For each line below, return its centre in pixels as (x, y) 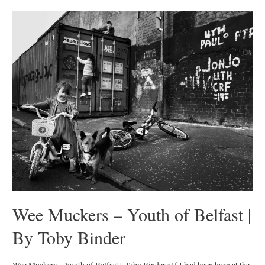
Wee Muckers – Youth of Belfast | (132, 214)
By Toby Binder (69, 237)
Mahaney (27, 57)
